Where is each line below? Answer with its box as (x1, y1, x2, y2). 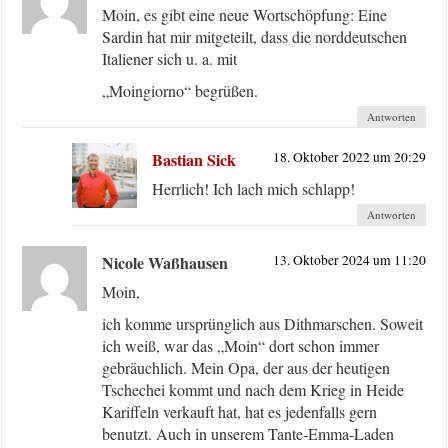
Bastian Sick (152, 147, 237, 171)
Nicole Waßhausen (102, 250, 229, 274)
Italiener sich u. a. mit (102, 47, 238, 69)
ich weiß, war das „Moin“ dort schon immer (102, 334, 380, 356)
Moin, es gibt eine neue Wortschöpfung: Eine (102, 3, 388, 25)
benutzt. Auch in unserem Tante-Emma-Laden (102, 422, 395, 444)
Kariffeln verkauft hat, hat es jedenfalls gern (102, 400, 378, 422)
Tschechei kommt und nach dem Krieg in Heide (102, 378, 405, 400)
